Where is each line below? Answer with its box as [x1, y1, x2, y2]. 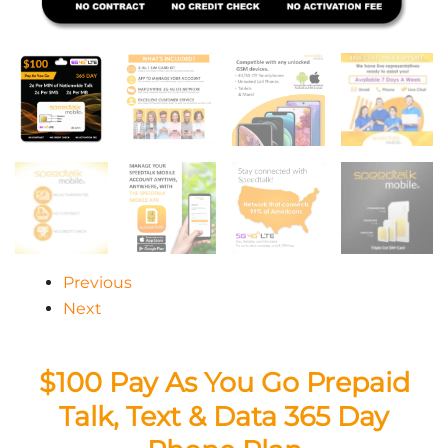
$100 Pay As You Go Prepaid [38, 366, 410, 400]
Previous [63, 273, 132, 293]
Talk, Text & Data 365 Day [59, 400, 389, 434]
